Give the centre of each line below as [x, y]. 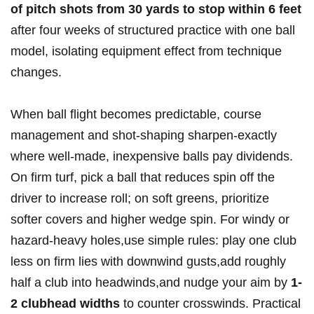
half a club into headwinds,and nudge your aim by [151, 283]
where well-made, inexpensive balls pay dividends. [152, 157]
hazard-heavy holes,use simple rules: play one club [153, 241]
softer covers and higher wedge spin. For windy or [150, 220]
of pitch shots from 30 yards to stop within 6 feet [156, 9]
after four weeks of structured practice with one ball [153, 30]
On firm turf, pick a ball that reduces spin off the [143, 178]
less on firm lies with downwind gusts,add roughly [148, 262]
